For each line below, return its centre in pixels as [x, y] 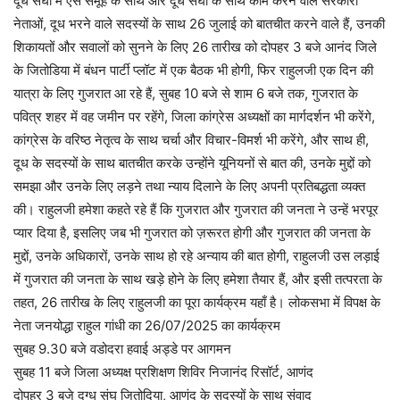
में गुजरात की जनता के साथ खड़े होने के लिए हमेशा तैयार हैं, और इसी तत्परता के [198, 279]
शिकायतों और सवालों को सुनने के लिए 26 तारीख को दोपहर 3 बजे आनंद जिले [195, 47]
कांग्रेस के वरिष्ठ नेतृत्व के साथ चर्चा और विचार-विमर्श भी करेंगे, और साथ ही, [191, 140]
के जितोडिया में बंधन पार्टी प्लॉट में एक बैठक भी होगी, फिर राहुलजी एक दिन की [193, 70]
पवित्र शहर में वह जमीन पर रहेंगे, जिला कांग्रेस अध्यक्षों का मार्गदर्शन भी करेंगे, [194, 117]
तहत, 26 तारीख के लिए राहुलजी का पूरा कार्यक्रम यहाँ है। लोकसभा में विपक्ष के [197, 302]
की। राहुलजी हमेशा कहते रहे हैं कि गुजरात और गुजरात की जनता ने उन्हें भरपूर [196, 209]
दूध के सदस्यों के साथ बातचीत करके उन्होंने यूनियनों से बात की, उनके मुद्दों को [192, 163]
